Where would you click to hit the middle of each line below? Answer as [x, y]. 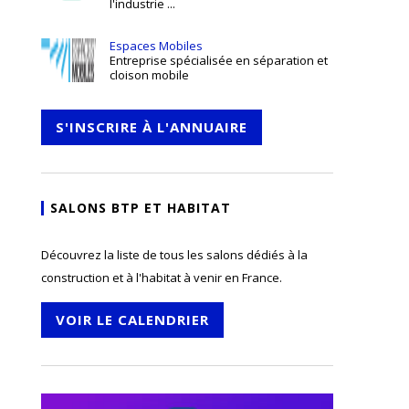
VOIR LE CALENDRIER [132, 320]
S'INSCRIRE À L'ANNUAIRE [152, 127]
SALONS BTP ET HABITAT [141, 208]
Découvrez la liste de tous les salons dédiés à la [174, 255]
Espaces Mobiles [156, 46]
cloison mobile [149, 75]
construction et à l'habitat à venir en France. [162, 278]
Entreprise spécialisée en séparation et [219, 60]
